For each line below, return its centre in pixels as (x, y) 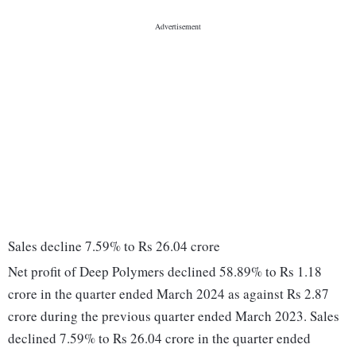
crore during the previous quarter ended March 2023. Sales (174, 316)
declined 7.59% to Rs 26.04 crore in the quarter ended (159, 339)
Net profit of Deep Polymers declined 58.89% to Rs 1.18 (165, 272)
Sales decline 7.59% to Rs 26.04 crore (114, 246)
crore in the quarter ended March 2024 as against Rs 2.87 (168, 294)
